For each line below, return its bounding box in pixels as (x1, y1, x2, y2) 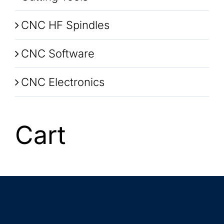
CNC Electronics (21, 75, 104, 88)
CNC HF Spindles (21, 18, 109, 31)
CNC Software (21, 47, 94, 60)
